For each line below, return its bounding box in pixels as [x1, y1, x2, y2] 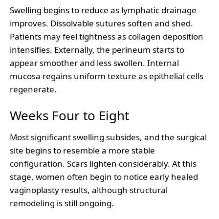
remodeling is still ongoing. [10, 197, 114, 209]
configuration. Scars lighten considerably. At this [10, 157, 197, 169]
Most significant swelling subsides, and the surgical [10, 131, 207, 143]
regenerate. [10, 83, 57, 95]
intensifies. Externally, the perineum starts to [10, 44, 184, 55]
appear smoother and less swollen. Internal [10, 57, 179, 68]
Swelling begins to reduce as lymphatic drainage [10, 4, 197, 16]
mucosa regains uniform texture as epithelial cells [10, 70, 203, 82]
